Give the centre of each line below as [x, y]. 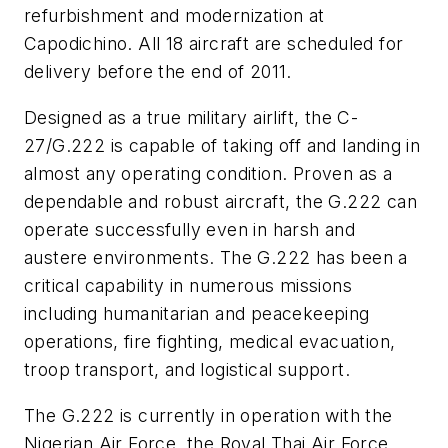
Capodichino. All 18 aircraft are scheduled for [214, 44]
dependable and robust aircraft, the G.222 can [220, 201]
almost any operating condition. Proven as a [208, 173]
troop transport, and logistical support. [187, 369]
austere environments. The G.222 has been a [216, 257]
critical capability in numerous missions [188, 285]
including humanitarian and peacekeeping [197, 313]
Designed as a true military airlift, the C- [191, 117]
